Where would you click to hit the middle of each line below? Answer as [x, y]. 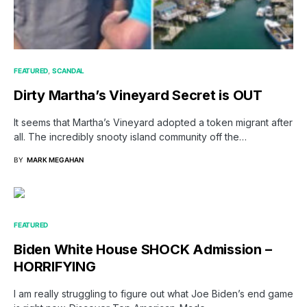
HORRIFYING [55, 267]
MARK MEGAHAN [55, 160]
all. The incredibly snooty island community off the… [130, 137]
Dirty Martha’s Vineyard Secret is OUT [138, 96]
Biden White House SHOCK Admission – [143, 250]
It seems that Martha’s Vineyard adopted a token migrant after [153, 123]
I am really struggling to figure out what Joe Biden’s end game [153, 294]
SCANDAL [68, 71]
